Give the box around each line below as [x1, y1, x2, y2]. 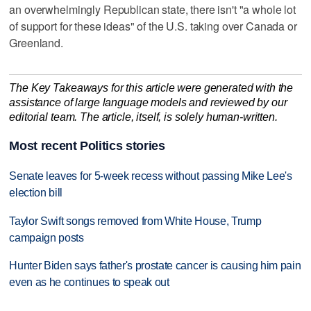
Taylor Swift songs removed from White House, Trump [9, 215, 262, 227]
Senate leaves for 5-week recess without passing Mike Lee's [9, 169, 292, 182]
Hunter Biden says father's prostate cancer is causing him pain [9, 260, 301, 272]
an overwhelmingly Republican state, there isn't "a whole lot [9, 1, 296, 18]
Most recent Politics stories [9, 138, 165, 153]
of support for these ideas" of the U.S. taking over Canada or [9, 18, 297, 35]
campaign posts [9, 231, 84, 244]
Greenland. [9, 35, 63, 51]
